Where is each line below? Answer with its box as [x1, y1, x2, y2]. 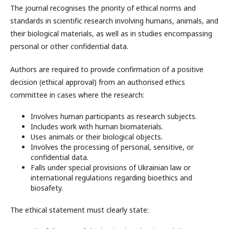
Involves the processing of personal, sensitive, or [31, 142, 194, 152]
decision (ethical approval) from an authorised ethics [10, 77, 185, 87]
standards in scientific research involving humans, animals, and [10, 16, 218, 26]
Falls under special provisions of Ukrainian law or [31, 163, 191, 172]
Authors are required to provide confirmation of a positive [10, 64, 203, 74]
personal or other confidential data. [10, 41, 128, 51]
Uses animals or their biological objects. [31, 132, 163, 142]
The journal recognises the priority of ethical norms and [10, 3, 196, 13]
